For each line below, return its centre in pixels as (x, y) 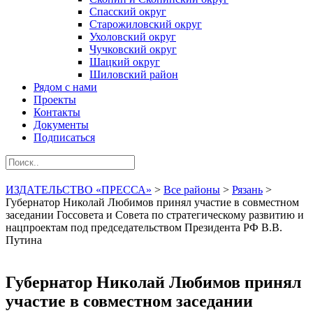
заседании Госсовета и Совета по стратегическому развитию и (155, 215)
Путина (24, 240)
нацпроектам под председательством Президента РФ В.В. (144, 227)
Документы (61, 125)
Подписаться (64, 137)
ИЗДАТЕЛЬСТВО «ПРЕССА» (79, 190)
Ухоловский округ (133, 37)
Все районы (192, 190)
